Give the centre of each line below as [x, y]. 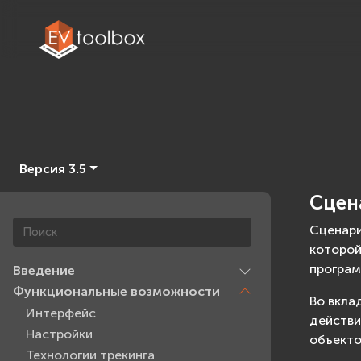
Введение [44, 270]
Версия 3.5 [53, 169]
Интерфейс [61, 313]
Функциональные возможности [116, 292]
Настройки [59, 334]
